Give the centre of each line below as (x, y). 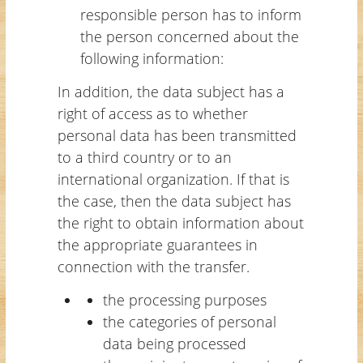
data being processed (174, 343)
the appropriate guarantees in (157, 244)
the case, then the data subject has (174, 201)
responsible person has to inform (190, 14)
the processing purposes (184, 299)
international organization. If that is (173, 179)
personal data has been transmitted (177, 135)
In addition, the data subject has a (171, 91)
